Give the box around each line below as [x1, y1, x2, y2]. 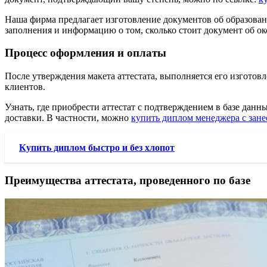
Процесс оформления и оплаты [5, 46, 166, 60]
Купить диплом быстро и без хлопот [19, 142, 175, 153]
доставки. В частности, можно [5, 113, 131, 123]
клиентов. [5, 82, 45, 92]
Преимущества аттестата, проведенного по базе [5, 173, 250, 187]
